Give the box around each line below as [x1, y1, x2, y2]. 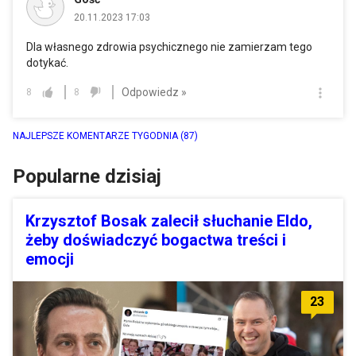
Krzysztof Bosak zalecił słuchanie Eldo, [25, 211, 312, 231]
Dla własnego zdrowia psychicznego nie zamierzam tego [26, 41, 312, 54]
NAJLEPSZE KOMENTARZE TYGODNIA [13, 130, 180, 142]
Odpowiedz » [122, 85, 187, 99]
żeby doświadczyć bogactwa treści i [25, 230, 286, 250]
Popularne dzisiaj [13, 165, 161, 188]
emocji [25, 250, 74, 269]
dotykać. [26, 56, 68, 70]
